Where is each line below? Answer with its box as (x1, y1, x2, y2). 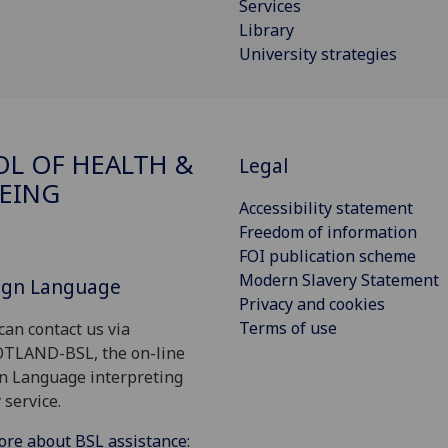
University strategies (239, 42, 397, 65)
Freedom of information (239, 221, 417, 244)
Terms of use (239, 317, 337, 340)
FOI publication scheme (239, 245, 416, 268)
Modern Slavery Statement (239, 269, 439, 292)
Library (239, 18, 294, 41)
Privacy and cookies (239, 293, 385, 316)
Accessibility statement (239, 197, 413, 220)
